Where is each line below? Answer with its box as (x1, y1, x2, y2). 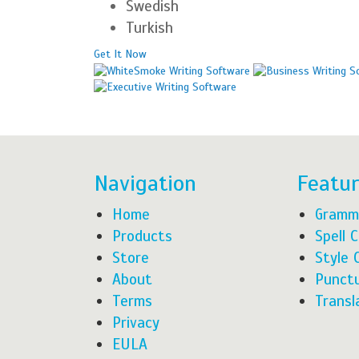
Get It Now (94, 47, 147, 61)
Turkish (126, 18, 173, 37)
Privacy (112, 313, 159, 332)
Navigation (94, 169, 196, 197)
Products (112, 227, 172, 245)
